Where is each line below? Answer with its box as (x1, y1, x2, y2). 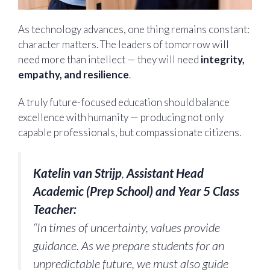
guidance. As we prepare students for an (33, 238, 224, 253)
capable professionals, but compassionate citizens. (18, 125, 243, 139)
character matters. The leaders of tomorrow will (18, 38, 229, 51)
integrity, (201, 53, 245, 66)
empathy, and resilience (18, 68, 129, 81)
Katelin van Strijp (33, 166, 122, 181)
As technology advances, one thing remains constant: (18, 23, 250, 36)
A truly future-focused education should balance (18, 95, 230, 108)
